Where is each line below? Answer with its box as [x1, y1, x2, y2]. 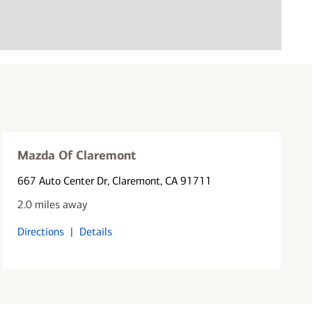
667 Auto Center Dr [17, 173, 108, 187]
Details [79, 224, 113, 238]
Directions [17, 224, 65, 238]
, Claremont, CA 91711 [107, 173, 212, 187]
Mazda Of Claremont [17, 147, 136, 163]
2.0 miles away [17, 197, 88, 211]
